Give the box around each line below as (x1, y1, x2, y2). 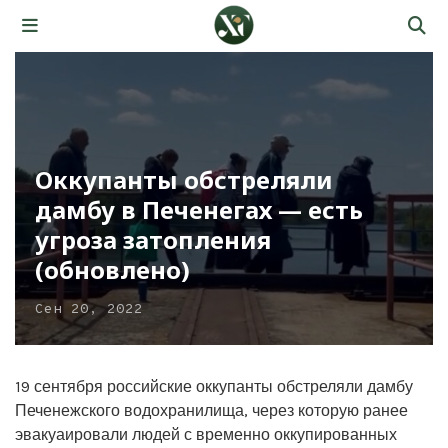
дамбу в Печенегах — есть (35, 192, 363, 226)
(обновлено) (35, 252, 190, 286)
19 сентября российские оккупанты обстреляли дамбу (15, 376, 413, 396)
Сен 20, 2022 (35, 300, 143, 318)
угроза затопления (35, 222, 271, 256)
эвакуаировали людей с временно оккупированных (15, 424, 397, 444)
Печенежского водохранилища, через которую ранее (15, 400, 408, 420)
